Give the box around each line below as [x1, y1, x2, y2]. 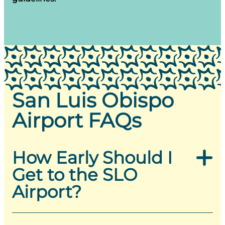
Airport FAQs [12, 108, 142, 133]
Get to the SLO [12, 164, 138, 186]
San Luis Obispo [12, 88, 174, 113]
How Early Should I [12, 147, 172, 169]
